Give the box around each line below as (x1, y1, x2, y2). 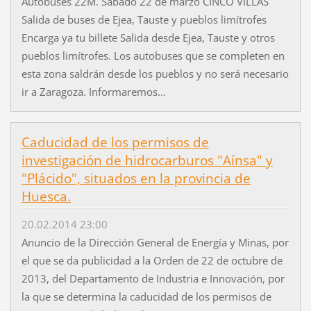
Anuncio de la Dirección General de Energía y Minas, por (21, 235, 289, 250)
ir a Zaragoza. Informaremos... (21, 85, 166, 99)
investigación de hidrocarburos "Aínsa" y (21, 151, 273, 170)
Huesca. (21, 187, 71, 206)
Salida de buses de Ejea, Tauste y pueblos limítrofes (21, 12, 267, 27)
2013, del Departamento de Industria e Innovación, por (21, 271, 285, 286)
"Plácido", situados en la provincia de (21, 169, 251, 188)
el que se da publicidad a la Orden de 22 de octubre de (21, 253, 283, 268)
